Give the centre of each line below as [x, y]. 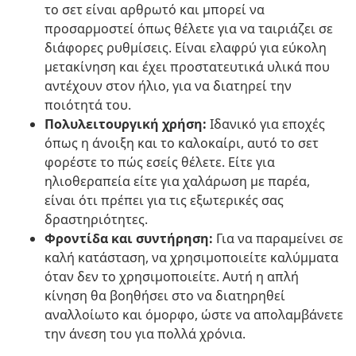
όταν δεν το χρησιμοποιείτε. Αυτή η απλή [172, 277]
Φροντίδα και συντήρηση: [129, 239]
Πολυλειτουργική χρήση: [126, 124]
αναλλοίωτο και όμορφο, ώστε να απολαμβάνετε [194, 315]
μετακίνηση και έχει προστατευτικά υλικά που [187, 67]
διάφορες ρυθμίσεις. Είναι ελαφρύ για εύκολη [186, 48]
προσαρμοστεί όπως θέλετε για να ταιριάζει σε [189, 29]
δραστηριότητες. [96, 220]
